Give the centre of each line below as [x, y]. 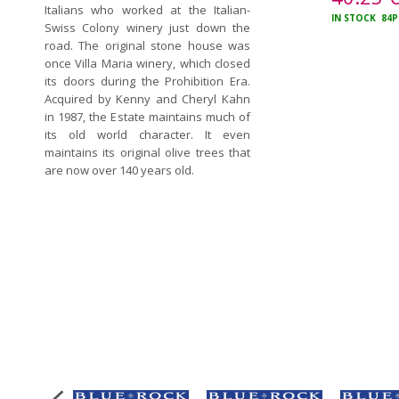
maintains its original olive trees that [147, 152]
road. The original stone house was [147, 45]
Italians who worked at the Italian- [147, 10]
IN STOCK [355, 18]
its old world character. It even [147, 134]
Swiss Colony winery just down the [147, 28]
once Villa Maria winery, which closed [147, 63]
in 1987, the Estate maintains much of [147, 117]
